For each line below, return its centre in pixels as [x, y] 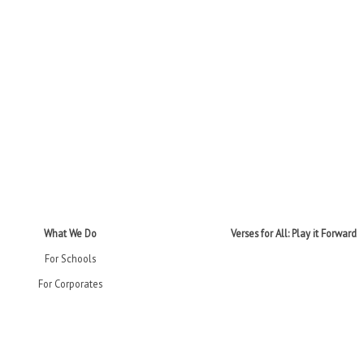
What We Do [70, 233]
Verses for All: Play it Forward [294, 233]
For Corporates [70, 283]
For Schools [70, 258]
